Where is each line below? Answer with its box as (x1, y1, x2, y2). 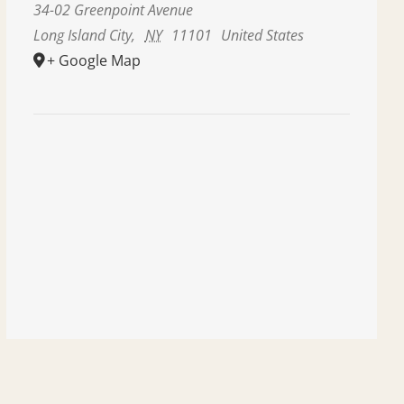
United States (221, 25, 305, 45)
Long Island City (33, 25, 133, 45)
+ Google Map (47, 50, 142, 70)
